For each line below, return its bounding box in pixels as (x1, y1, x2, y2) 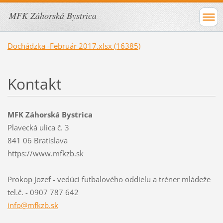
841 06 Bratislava (7, 135, 68, 145)
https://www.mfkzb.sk (7, 148, 84, 158)
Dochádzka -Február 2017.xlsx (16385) (7, 40, 140, 51)
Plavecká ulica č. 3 (7, 122, 69, 132)
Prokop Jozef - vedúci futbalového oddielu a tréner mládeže (7, 174, 211, 184)
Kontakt (7, 73, 62, 94)
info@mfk (7, 200, 41, 210)
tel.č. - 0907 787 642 (7, 187, 79, 197)
